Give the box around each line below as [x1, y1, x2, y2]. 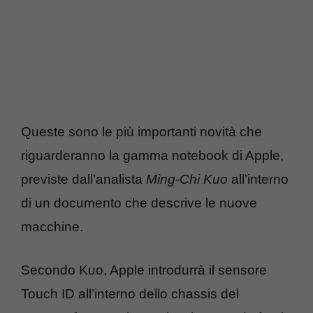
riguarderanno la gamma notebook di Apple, [21, 147, 284, 163]
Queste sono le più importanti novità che [21, 124, 262, 139]
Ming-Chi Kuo [146, 171, 228, 187]
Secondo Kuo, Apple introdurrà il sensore [21, 263, 267, 278]
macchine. [21, 219, 83, 234]
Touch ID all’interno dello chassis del [21, 286, 239, 302]
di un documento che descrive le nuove [21, 195, 257, 210]
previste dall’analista [21, 171, 146, 187]
